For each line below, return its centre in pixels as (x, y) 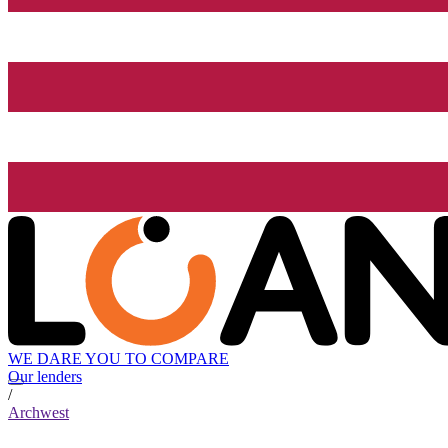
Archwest (38, 413)
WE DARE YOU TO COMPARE (118, 359)
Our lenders (45, 377)
